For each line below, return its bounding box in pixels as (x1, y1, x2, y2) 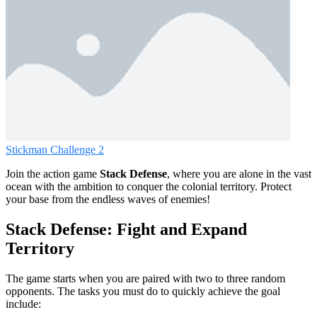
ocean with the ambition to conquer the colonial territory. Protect (6, 180, 292, 193)
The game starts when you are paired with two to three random (6, 272, 285, 285)
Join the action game (6, 168, 100, 180)
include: (6, 298, 41, 311)
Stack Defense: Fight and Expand (6, 220, 247, 239)
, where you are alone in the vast (167, 168, 311, 180)
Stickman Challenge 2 (6, 144, 104, 156)
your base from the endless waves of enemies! (6, 193, 210, 206)
